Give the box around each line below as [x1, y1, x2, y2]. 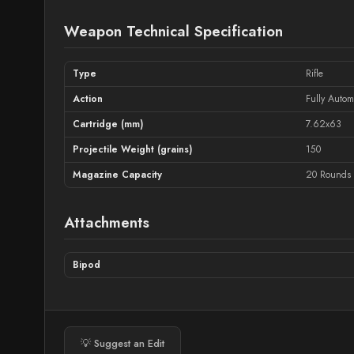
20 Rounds [306, 168, 352, 182]
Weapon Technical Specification [64, 21, 283, 42]
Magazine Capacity [73, 168, 162, 182]
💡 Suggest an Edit [81, 336, 164, 351]
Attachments [64, 212, 149, 233]
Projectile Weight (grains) [73, 142, 193, 156]
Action [73, 92, 103, 106]
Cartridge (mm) [73, 117, 144, 131]
